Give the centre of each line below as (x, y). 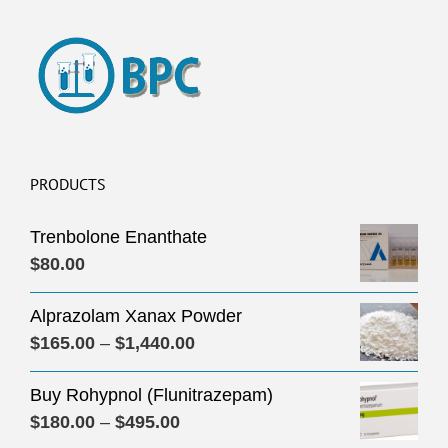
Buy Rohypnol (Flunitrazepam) (151, 395)
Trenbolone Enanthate (118, 237)
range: (219, 369)
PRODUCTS (68, 184)
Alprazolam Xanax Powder (136, 316)
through (224, 423)
